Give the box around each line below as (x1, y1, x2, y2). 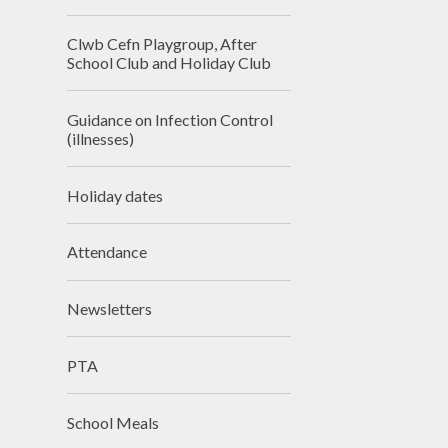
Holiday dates (67, 185, 164, 205)
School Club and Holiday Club (67, 52, 272, 72)
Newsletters (67, 299, 153, 319)
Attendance (67, 242, 148, 262)
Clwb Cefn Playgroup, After (67, 33, 258, 53)
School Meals (67, 412, 160, 432)
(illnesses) (67, 128, 135, 148)
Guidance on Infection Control (67, 109, 274, 129)
